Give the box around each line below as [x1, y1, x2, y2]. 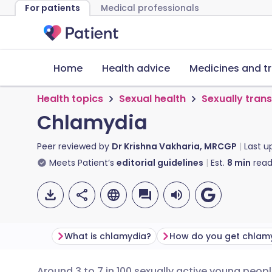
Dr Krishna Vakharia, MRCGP [112, 140, 237, 152]
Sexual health [119, 92, 186, 106]
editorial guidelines [117, 157, 203, 169]
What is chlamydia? [64, 230, 151, 242]
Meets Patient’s [49, 157, 114, 169]
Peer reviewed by [37, 140, 112, 152]
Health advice [102, 61, 170, 75]
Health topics [37, 92, 103, 106]
